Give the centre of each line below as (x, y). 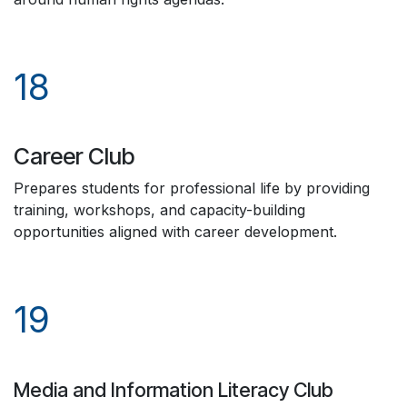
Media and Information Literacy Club (183, 390)
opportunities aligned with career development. (178, 232)
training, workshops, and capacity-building (159, 210)
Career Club (74, 156)
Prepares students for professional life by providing (192, 188)
